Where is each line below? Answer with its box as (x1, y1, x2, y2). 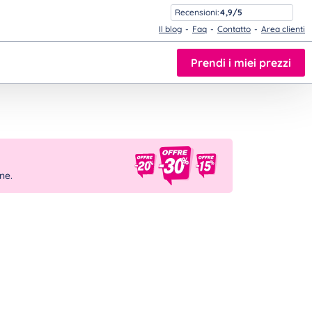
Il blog (159, 23, 182, 34)
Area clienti (261, 23, 305, 34)
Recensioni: (174, 6, 219, 17)
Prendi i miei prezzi (191, 55, 291, 70)
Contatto (217, 23, 251, 34)
